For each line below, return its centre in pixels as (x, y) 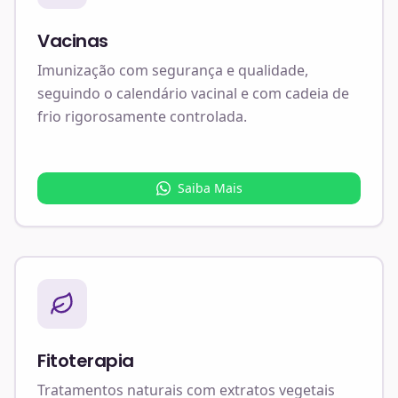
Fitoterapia (86, 361)
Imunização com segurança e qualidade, (173, 70)
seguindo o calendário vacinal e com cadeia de (193, 93)
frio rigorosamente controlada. (142, 116)
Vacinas (73, 41)
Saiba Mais (210, 188)
